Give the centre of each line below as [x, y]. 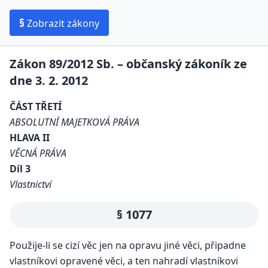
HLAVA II [30, 138]
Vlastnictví [31, 184]
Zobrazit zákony [62, 23]
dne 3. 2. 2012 [49, 80]
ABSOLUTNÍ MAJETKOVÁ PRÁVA [74, 122]
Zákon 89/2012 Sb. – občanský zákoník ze [128, 64]
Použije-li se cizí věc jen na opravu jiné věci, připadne [128, 245]
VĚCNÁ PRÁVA [38, 153]
